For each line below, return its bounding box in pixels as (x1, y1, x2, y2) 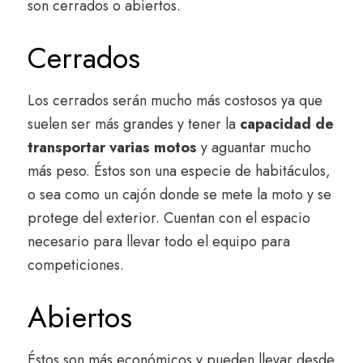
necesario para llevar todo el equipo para (28, 231, 290, 253)
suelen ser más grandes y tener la (28, 113, 240, 135)
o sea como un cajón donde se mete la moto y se (28, 184, 331, 206)
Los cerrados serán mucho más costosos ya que (28, 90, 322, 112)
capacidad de (240, 113, 334, 135)
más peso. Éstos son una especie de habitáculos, (28, 160, 331, 182)
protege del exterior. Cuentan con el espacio (28, 207, 310, 229)
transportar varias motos (28, 137, 197, 159)
